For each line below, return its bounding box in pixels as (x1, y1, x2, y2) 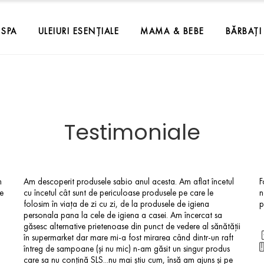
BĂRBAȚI (225, 26, 262, 37)
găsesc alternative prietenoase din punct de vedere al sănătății (24, 221, 240, 232)
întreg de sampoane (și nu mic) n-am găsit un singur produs (24, 243, 230, 254)
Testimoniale (64, 117, 200, 147)
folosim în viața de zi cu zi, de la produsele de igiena (24, 199, 209, 209)
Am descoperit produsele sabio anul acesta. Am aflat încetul (24, 176, 234, 187)
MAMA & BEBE (140, 26, 204, 37)
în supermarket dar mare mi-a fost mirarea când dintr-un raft (24, 232, 233, 243)
